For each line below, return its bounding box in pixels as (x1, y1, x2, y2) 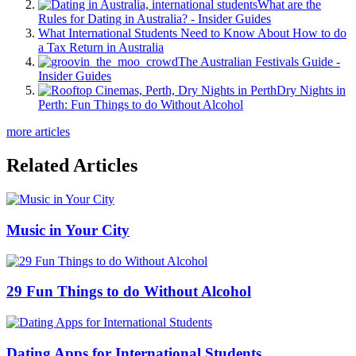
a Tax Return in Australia (38, 41, 164, 55)
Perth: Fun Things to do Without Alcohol (38, 98, 243, 112)
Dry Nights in (277, 83, 346, 98)
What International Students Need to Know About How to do (38, 26, 346, 41)
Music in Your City (6, 221, 130, 238)
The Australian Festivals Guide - (178, 55, 340, 69)
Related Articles (6, 155, 137, 176)
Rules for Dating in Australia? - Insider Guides (38, 12, 271, 26)
